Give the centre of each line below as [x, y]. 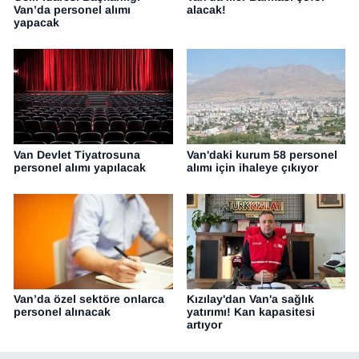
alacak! [206, 9]
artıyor [204, 325]
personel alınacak [62, 312]
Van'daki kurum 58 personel [262, 154]
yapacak [36, 22]
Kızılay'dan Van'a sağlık [250, 299]
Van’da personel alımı [72, 9]
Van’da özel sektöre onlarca [89, 299]
